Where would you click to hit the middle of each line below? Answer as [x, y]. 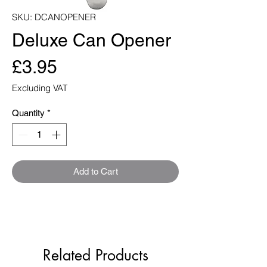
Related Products [95, 255]
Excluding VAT [40, 88]
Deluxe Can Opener [91, 40]
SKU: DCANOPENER [54, 17]
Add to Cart [95, 172]
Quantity [28, 113]
